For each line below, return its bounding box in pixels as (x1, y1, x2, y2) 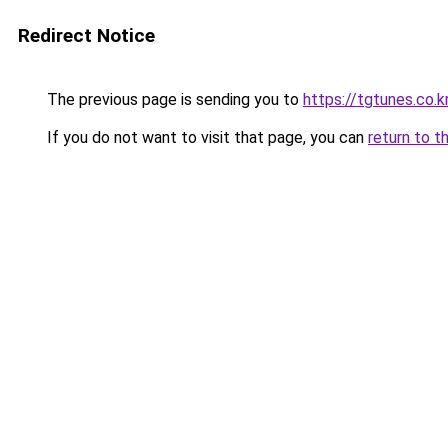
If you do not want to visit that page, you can (43, 128, 368, 147)
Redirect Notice (18, 24, 155, 47)
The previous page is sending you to (43, 90, 303, 109)
